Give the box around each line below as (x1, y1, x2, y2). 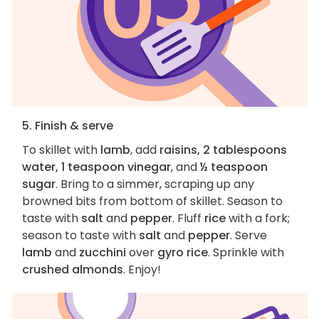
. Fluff (172, 210, 204, 227)
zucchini (79, 244, 126, 261)
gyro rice (157, 244, 208, 261)
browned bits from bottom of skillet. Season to (22, 193, 283, 210)
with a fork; (226, 210, 290, 227)
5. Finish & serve (22, 117, 113, 135)
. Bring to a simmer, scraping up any (56, 176, 254, 193)
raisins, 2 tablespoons (159, 142, 287, 159)
